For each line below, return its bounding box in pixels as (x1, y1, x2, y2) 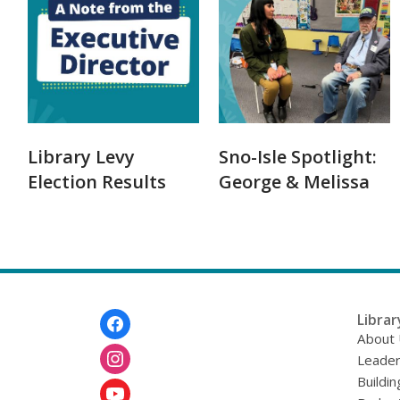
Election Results (28, 170, 166, 195)
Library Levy (28, 145, 135, 170)
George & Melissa (219, 170, 370, 195)
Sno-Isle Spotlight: (219, 145, 377, 170)
